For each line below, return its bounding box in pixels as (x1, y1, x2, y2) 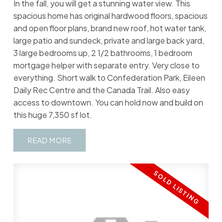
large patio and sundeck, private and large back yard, (13, 35, 204, 46)
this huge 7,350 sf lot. (13, 109, 92, 120)
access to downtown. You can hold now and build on (13, 97, 203, 108)
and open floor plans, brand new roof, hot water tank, (13, 22, 206, 33)
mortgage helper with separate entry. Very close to (13, 59, 200, 70)
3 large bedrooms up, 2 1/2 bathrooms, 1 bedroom (13, 47, 192, 58)
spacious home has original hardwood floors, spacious (13, 10, 208, 21)
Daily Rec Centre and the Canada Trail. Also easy (13, 84, 190, 95)
